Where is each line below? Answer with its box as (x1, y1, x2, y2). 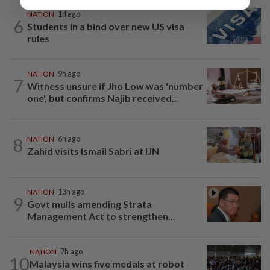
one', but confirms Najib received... (27, 92, 179, 104)
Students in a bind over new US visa (27, 20, 184, 32)
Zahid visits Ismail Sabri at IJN (27, 145, 159, 157)
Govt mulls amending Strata (27, 198, 152, 210)
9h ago (58, 69, 80, 78)
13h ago (58, 187, 84, 197)
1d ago (58, 10, 80, 19)
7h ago (60, 247, 83, 257)
